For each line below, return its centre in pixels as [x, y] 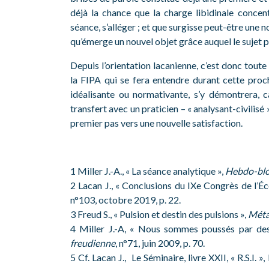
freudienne [93, 243]
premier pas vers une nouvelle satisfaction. [156, 123]
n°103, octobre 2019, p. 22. [125, 200]
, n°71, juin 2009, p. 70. [160, 243]
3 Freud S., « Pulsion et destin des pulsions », [159, 214]
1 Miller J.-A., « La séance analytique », [148, 171]
